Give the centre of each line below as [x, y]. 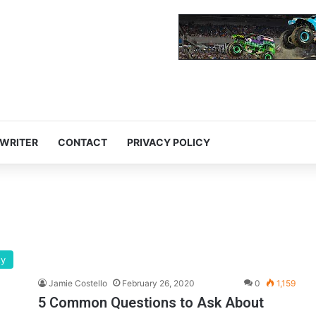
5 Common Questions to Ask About [151, 303]
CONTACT [83, 142]
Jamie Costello [78, 284]
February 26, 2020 [158, 284]
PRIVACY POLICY [169, 142]
